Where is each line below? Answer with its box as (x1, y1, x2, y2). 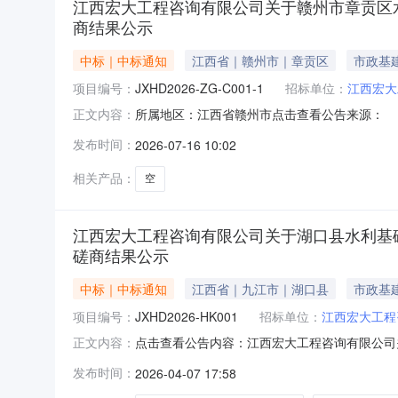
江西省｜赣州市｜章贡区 (192, 51, 329, 69)
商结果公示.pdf (135, 351, 219, 370)
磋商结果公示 (73, 243, 169, 267)
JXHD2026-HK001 (135, 306, 238, 325)
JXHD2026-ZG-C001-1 (135, 78, 264, 97)
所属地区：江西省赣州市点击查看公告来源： (135, 104, 384, 123)
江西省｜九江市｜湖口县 (192, 279, 329, 298)
